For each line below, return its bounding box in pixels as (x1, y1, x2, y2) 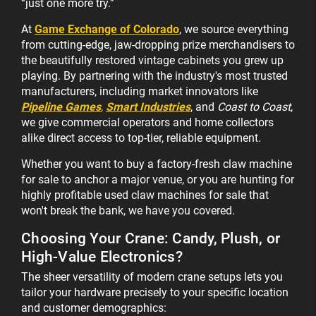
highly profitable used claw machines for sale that (21, 188, 269, 202)
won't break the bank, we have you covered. (21, 204, 235, 218)
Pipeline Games (21, 100, 101, 114)
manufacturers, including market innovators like (21, 85, 258, 99)
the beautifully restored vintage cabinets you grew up (21, 54, 284, 68)
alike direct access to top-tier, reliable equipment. (21, 131, 264, 145)
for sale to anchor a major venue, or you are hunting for (21, 173, 294, 187)
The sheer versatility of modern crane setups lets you (21, 270, 283, 284)
